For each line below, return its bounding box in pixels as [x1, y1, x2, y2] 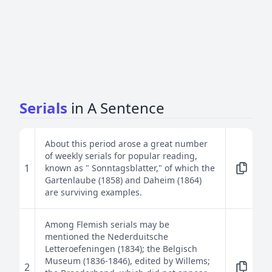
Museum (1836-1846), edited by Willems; [45, 255, 210, 267]
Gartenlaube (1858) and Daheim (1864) [45, 174, 202, 186]
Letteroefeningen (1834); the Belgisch [45, 243, 197, 254]
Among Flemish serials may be [45, 219, 169, 230]
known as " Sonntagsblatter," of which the [45, 162, 215, 174]
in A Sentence [71, 98, 165, 118]
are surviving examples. [45, 186, 142, 198]
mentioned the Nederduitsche [45, 231, 168, 242]
